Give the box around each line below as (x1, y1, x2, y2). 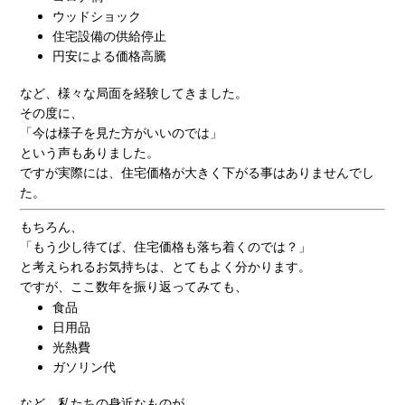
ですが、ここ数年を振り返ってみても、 (19, 278, 248, 294)
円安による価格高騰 (52, 47, 166, 63)
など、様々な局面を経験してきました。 (19, 84, 248, 100)
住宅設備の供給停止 (52, 27, 166, 43)
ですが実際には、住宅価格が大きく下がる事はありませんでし (19, 164, 374, 180)
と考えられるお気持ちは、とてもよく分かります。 (19, 258, 311, 274)
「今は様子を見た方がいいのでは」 (19, 124, 222, 140)
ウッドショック (52, 7, 141, 24)
